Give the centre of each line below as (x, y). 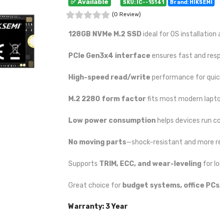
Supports (84, 164)
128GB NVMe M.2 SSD (105, 34)
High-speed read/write (109, 77)
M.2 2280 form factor (107, 99)
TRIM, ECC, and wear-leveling (150, 164)
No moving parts (97, 142)
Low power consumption (112, 121)
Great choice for (95, 185)
